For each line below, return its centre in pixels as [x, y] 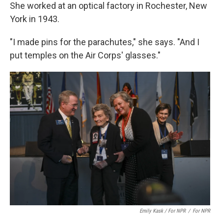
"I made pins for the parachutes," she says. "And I [105, 42]
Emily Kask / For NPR [163, 211]
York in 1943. [35, 19]
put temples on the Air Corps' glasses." [85, 55]
